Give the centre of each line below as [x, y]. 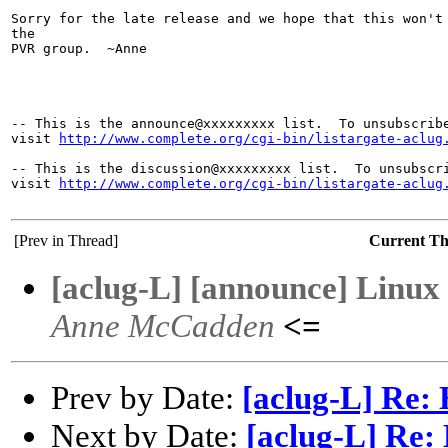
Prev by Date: [146, 398]
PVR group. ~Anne [79, 49]
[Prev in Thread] [66, 241]
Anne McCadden [163, 326]
